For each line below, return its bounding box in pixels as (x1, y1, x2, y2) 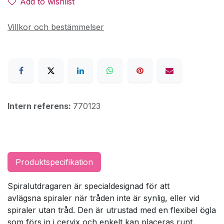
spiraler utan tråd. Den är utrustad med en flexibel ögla (7, 205, 216, 215)
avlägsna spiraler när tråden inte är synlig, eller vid (7, 193, 199, 203)
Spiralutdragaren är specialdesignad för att (7, 181, 169, 191)
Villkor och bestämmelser (7, 21, 104, 32)
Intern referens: (7, 101, 73, 111)
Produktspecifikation (15, 157, 93, 167)
